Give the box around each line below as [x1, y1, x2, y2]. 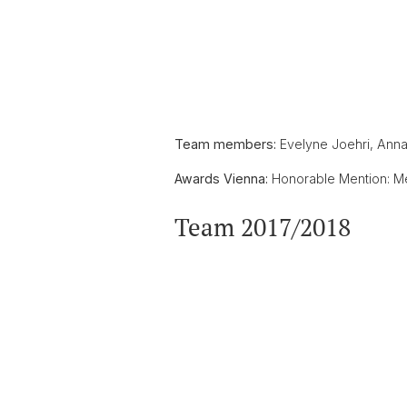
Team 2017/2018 [174, 211, 351, 243]
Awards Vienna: [174, 171, 268, 186]
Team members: [174, 136, 276, 152]
